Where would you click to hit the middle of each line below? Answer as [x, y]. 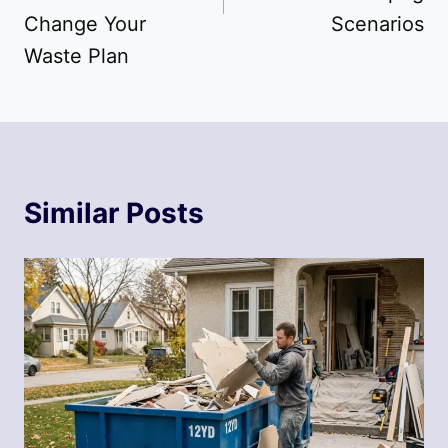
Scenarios [377, 24]
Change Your [85, 24]
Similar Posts [114, 213]
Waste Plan [76, 56]
